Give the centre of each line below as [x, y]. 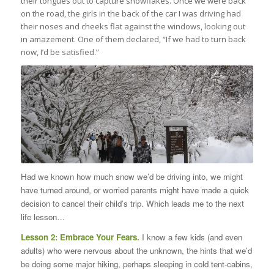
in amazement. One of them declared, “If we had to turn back [133, 39]
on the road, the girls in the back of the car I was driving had [131, 13]
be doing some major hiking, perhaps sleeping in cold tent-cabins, [136, 264]
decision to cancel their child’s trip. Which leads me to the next [132, 203]
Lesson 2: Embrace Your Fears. [81, 237]
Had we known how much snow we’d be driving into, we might [131, 176]
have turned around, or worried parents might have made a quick [135, 190]
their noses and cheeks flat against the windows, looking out [133, 26]
